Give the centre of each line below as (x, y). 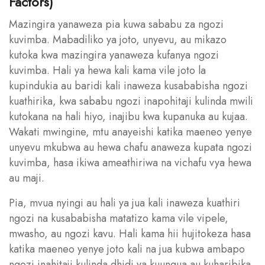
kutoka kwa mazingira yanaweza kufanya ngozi (114, 55)
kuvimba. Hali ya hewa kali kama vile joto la (107, 70)
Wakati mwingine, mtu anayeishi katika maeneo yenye (130, 132)
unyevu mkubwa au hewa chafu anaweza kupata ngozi (130, 147)
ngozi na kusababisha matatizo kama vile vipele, (119, 218)
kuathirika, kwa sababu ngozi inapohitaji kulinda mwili (131, 101)
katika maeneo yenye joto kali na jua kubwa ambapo (127, 249)
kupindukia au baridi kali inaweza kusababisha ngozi (128, 85)
